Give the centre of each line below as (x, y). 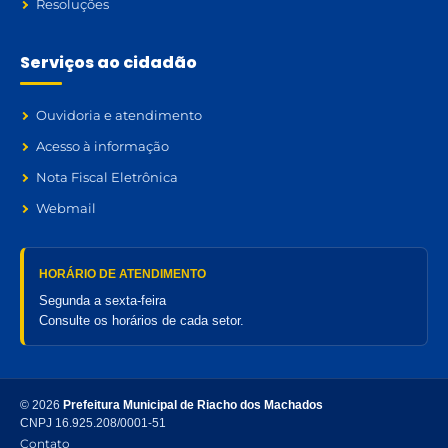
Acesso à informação (102, 146)
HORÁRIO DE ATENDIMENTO (122, 274)
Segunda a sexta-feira (102, 300)
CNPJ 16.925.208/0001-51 (93, 423)
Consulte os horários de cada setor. (141, 320)
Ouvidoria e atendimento (119, 115)
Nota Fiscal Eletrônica (107, 177)
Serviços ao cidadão (108, 62)
